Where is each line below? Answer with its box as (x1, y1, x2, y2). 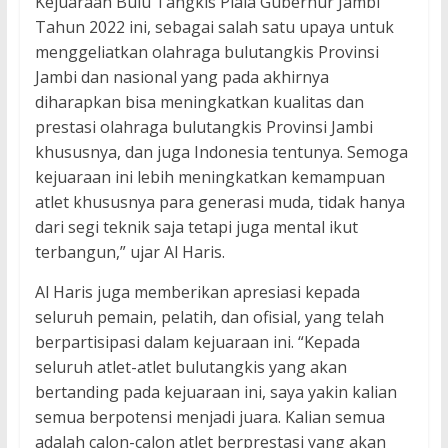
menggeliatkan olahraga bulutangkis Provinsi (34, 41, 379, 64)
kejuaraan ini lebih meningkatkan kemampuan (34, 166, 385, 189)
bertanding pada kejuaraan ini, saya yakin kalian (34, 381, 397, 404)
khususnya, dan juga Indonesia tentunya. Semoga (34, 141, 408, 164)
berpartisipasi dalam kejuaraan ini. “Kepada (34, 331, 360, 354)
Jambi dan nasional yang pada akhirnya (34, 66, 329, 89)
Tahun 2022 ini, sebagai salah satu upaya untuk (34, 16, 394, 39)
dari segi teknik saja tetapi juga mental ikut (34, 216, 358, 239)
